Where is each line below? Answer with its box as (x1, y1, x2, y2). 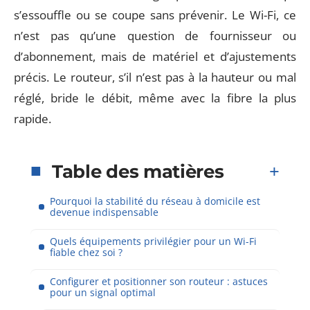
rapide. (14, 111, 51, 127)
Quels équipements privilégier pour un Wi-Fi (50, 234, 257, 248)
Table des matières (52, 160, 224, 183)
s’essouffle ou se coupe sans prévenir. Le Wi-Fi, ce (14, 7, 296, 23)
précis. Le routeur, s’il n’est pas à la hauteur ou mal (14, 69, 296, 85)
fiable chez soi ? (50, 245, 122, 259)
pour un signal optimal (50, 285, 156, 299)
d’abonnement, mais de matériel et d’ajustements (14, 48, 296, 64)
